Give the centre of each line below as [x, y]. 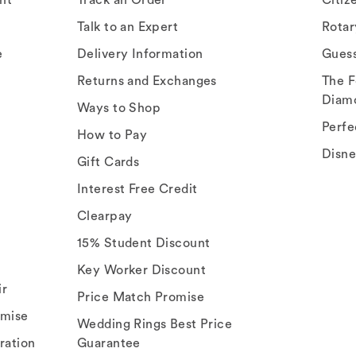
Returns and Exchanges [147, 81]
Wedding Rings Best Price [155, 324]
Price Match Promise [141, 297]
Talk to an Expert [128, 27]
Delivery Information [140, 54]
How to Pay [112, 135]
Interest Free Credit [137, 189]
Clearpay [105, 216]
